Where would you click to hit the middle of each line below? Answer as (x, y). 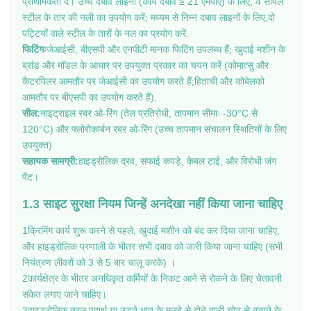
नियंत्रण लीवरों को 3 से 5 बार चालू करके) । (99, 262)
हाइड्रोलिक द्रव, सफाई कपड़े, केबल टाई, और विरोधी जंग (177, 161)
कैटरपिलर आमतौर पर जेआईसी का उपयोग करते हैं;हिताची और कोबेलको (143, 81)
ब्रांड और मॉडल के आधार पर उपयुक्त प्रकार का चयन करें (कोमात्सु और (145, 65)
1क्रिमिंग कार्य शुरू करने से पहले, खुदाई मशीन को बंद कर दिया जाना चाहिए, (151, 230)
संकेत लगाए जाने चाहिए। (65, 294)
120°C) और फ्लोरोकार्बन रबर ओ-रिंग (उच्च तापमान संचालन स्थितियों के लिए (154, 129)
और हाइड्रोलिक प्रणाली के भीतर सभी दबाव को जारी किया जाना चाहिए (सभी (152, 246)
